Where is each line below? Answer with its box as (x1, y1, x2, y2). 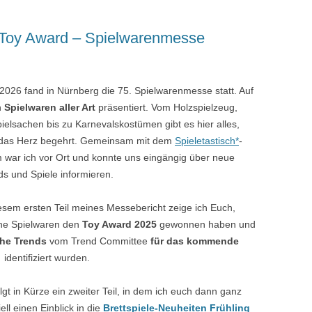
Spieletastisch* (175, 134, 239, 146)
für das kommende (150, 235, 239, 247)
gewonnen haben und (157, 218, 256, 230)
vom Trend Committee (47, 235, 150, 247)
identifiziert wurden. (4, 251, 90, 263)
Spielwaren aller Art (4, 101, 95, 113)
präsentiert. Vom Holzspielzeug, (95, 101, 237, 113)
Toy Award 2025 (82, 218, 157, 230)
